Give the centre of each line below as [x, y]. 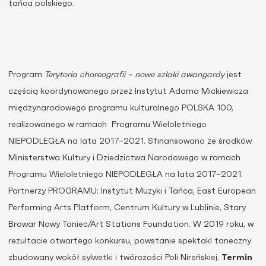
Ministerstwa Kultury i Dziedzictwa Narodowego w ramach [124, 158]
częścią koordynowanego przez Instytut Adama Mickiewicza [128, 91]
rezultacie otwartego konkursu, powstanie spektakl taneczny [130, 241]
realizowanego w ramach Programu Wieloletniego [107, 125]
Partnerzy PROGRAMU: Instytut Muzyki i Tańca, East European [132, 191]
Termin [237, 258]
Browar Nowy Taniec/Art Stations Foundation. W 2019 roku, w [131, 224]
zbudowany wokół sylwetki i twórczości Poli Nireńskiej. [115, 258]
